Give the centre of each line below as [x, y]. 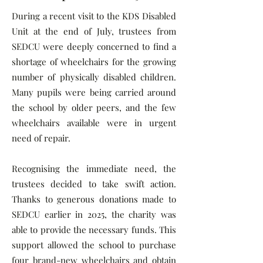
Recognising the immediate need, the [94, 168]
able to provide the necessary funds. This [94, 230]
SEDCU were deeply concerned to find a [94, 46]
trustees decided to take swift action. [94, 184]
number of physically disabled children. [94, 77]
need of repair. [41, 138]
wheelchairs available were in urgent [94, 123]
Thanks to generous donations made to [94, 199]
